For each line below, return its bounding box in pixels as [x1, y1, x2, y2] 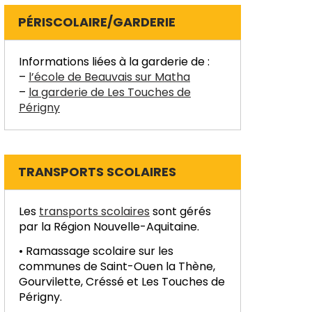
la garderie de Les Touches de [29, 84, 191, 100]
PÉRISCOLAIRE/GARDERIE [18, 13, 175, 31]
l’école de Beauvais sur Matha [29, 68, 190, 85]
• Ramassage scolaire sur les [19, 242, 173, 259]
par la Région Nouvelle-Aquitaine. [19, 218, 199, 235]
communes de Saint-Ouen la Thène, [19, 258, 215, 274]
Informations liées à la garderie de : [19, 53, 210, 70]
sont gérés [150, 203, 211, 219]
